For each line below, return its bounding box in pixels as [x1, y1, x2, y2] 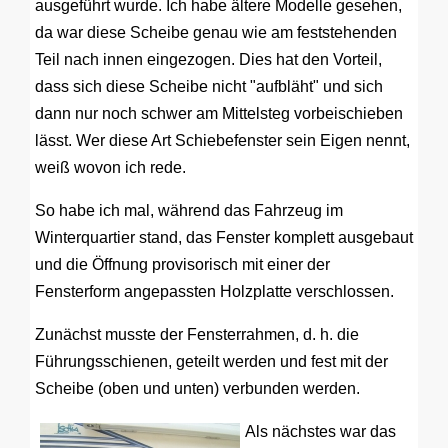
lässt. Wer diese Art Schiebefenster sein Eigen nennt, [35, 132, 410, 149]
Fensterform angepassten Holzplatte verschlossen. [35, 283, 394, 300]
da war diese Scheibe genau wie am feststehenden [35, 24, 397, 41]
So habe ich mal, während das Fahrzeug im [35, 202, 343, 219]
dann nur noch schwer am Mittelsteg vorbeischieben [35, 105, 403, 122]
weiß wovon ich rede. [35, 159, 186, 176]
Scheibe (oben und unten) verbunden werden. [35, 380, 360, 397]
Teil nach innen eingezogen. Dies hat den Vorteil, [35, 51, 382, 68]
